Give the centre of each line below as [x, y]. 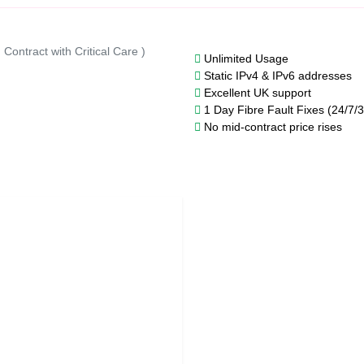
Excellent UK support [256, 93]
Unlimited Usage [245, 58]
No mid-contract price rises [271, 127]
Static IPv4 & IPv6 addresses [276, 76]
